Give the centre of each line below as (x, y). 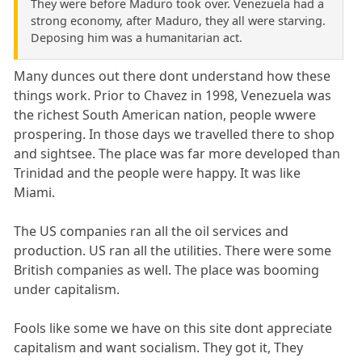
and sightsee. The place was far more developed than (177, 153)
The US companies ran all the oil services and (152, 231)
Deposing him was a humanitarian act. (137, 37)
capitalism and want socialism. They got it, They (159, 347)
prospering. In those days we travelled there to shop (175, 134)
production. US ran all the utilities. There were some (173, 250)
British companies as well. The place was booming (167, 269)
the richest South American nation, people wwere (165, 114)
